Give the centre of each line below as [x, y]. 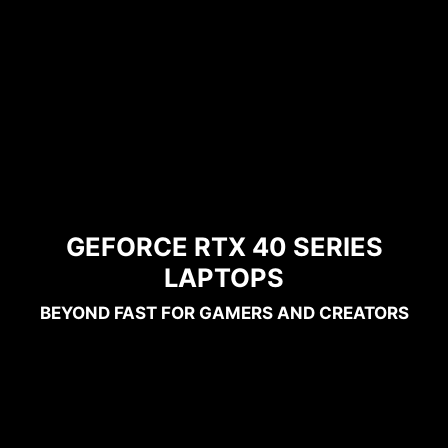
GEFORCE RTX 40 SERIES [224, 247]
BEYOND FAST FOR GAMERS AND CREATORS [224, 313]
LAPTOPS [224, 278]
